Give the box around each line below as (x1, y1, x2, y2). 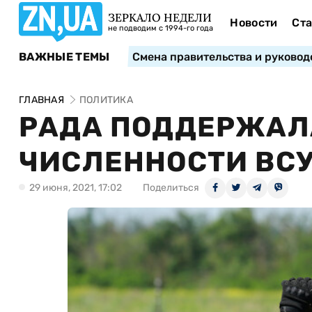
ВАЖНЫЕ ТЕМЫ (19, 49, 110, 63)
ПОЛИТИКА (79, 94, 133, 106)
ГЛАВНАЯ (19, 94, 64, 106)
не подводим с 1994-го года (108, 24, 213, 33)
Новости (230, 16, 278, 29)
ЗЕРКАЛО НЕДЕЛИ (108, 10, 212, 24)
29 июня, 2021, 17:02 (29, 182, 122, 194)
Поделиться (143, 182, 199, 194)
